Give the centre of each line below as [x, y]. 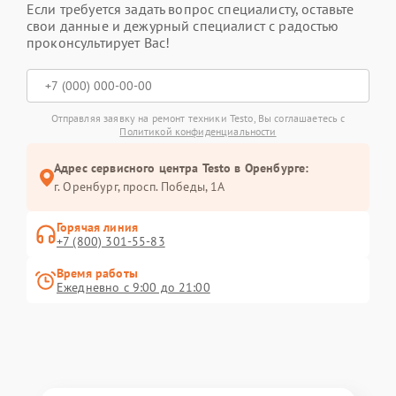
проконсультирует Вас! [99, 42]
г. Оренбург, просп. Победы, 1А [140, 187]
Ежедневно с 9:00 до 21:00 [133, 287]
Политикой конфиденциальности [198, 131]
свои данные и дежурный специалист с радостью [183, 26]
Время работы [97, 273]
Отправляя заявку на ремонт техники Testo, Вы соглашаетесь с [198, 118]
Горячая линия [97, 227]
